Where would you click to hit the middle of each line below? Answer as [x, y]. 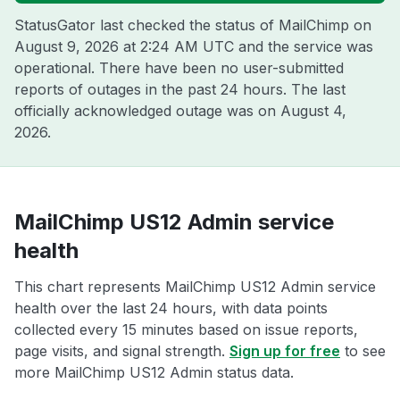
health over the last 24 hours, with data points [171, 308]
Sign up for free [285, 351]
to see [363, 351]
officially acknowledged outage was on [147, 111]
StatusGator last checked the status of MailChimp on [193, 25]
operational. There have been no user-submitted [179, 68]
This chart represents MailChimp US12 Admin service [195, 287]
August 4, [313, 111]
